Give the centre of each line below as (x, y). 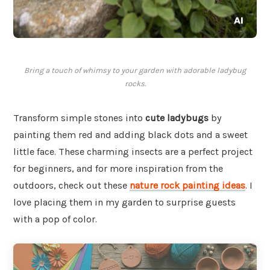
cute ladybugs (177, 118)
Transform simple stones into (79, 118)
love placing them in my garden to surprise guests (124, 202)
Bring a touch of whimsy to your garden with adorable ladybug (135, 71)
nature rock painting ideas (187, 186)
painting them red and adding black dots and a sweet (130, 135)
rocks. (135, 84)
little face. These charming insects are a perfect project (133, 152)
